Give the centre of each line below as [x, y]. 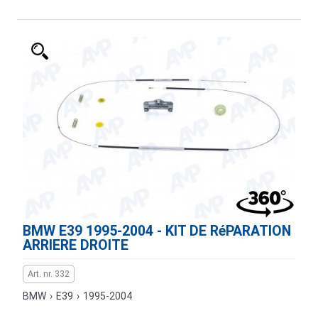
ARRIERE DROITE [76, 245]
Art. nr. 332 [49, 274]
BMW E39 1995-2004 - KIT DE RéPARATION [157, 231]
